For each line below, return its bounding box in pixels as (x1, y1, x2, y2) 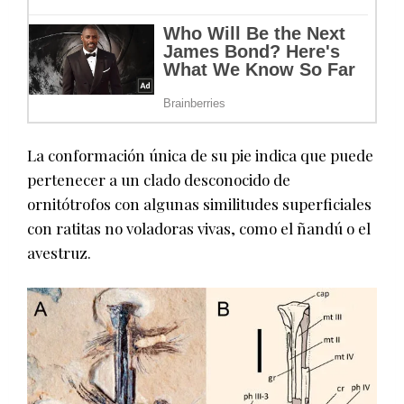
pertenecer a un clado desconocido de (27, 169, 290, 189)
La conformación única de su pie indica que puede (27, 144, 373, 165)
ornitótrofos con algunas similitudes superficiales (27, 193, 372, 214)
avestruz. (27, 242, 91, 262)
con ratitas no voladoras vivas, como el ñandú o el (27, 217, 371, 238)
